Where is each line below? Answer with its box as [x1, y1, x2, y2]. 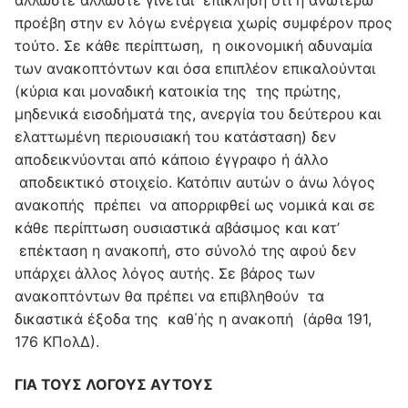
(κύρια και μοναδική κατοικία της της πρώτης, [15, 81, 341, 100]
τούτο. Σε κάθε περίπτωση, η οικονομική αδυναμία [15, 36, 372, 55]
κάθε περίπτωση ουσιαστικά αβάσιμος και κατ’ [15, 218, 340, 237]
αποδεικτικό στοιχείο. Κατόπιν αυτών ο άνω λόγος [15, 172, 375, 191]
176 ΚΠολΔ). [15, 331, 99, 351]
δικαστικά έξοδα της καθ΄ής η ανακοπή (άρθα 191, [15, 309, 372, 328]
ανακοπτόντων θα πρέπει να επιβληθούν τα [15, 286, 324, 305]
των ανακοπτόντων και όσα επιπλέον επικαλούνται [15, 58, 380, 77]
